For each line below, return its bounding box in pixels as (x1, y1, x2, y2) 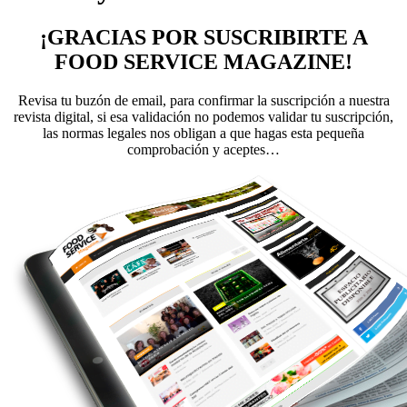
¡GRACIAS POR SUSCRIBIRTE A (39, 25, 368, 49)
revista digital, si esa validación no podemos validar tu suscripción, (14, 108, 393, 124)
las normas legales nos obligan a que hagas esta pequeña (43, 124, 364, 141)
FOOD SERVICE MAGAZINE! (55, 49, 352, 74)
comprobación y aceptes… (127, 141, 280, 157)
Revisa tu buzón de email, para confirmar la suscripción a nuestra (17, 92, 390, 108)
